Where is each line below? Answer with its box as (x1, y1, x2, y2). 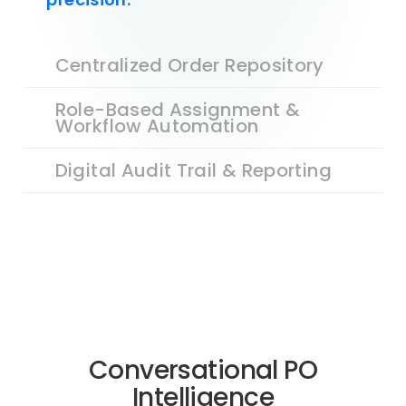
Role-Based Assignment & (54, 96, 300, 122)
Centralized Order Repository (54, 52, 324, 78)
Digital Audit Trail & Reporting (54, 157, 332, 183)
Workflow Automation (54, 112, 259, 139)
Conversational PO (88, 353, 318, 389)
